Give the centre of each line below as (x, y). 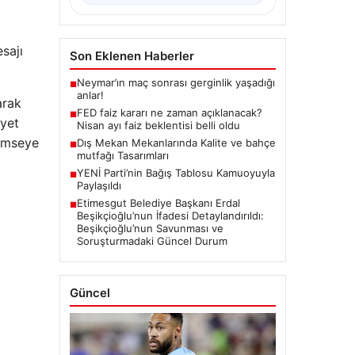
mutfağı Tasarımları (122, 156)
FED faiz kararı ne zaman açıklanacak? (169, 113)
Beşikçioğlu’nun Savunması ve (150, 229)
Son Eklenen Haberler (132, 56)
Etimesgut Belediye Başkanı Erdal (158, 203)
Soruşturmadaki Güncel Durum (152, 241)
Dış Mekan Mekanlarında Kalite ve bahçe (176, 143)
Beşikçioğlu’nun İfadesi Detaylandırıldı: (170, 216)
